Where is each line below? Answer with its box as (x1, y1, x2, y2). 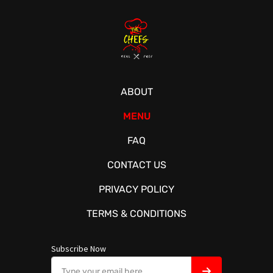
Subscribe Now (51, 243, 106, 255)
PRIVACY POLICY (99, 183, 174, 196)
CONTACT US (107, 159, 166, 171)
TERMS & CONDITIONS (87, 208, 186, 220)
